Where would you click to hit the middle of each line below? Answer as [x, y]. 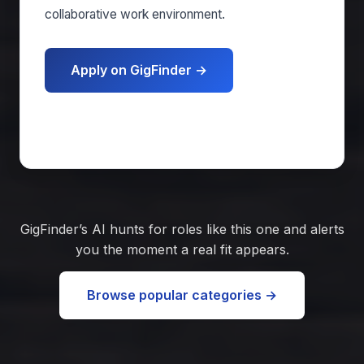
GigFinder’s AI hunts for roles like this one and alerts [182, 229]
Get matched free [129, 116]
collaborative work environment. [135, 14]
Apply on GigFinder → [139, 70]
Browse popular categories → [182, 295]
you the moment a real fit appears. [182, 249]
